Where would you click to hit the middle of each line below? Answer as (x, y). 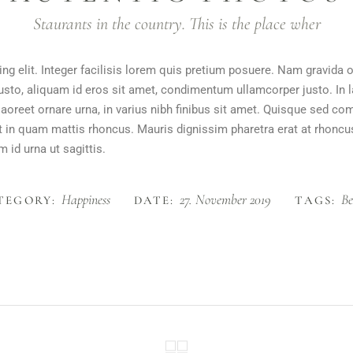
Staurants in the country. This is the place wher (176, 24)
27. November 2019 (226, 199)
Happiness (85, 199)
